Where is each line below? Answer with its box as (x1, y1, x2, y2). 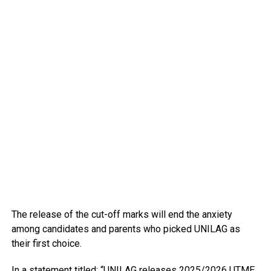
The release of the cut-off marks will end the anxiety (11, 209, 232, 221)
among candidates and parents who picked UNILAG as (11, 223, 240, 235)
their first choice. (11, 238, 82, 250)
